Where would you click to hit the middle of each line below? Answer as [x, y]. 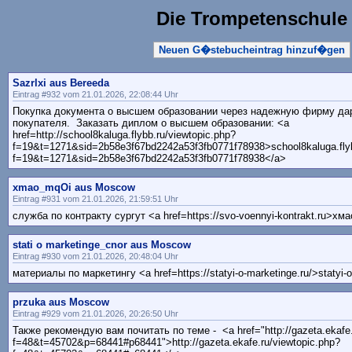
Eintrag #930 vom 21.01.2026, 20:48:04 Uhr [95, 257]
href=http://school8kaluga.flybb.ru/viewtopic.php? [124, 135]
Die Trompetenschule [251, 18]
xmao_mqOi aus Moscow [74, 188]
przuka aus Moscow [61, 302]
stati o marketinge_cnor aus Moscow [102, 245]
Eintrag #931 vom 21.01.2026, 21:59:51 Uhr [95, 199]
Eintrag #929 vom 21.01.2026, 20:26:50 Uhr [95, 314]
